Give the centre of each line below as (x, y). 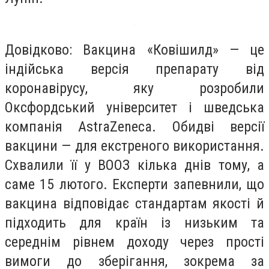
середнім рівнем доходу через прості (134, 242)
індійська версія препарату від (134, 69)
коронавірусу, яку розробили (134, 88)
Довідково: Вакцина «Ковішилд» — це (134, 50)
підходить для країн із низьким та (134, 222)
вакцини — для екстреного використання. (134, 146)
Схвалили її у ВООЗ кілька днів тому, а (134, 165)
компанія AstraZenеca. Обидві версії (134, 126)
